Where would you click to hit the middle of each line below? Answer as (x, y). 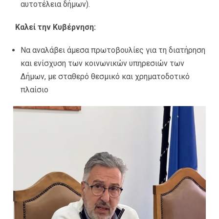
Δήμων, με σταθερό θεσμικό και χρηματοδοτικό (105, 76)
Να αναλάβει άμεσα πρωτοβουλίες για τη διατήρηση (113, 50)
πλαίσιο (34, 89)
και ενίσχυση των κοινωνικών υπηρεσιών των (102, 63)
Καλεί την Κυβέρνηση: (55, 27)
